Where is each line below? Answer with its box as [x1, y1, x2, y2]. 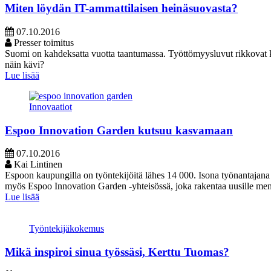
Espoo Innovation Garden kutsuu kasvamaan [5, 123, 233, 137]
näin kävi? [5, 59, 44, 70]
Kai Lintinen [11, 159, 62, 170]
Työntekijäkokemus [29, 223, 104, 234]
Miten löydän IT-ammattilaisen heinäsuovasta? [5, 2, 238, 15]
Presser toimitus [11, 37, 74, 48]
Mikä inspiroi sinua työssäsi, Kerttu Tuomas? [5, 246, 229, 259]
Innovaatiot [29, 101, 72, 112]
